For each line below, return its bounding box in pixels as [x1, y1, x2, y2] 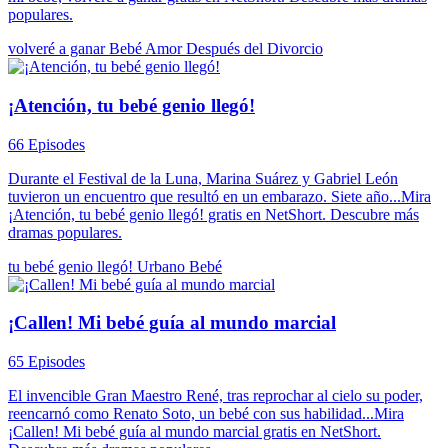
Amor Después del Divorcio [145, 40, 323, 58]
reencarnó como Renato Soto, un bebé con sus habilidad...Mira [8, 405, 404, 423]
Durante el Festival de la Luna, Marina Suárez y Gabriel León [8, 169, 398, 187]
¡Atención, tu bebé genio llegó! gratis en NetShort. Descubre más [8, 205, 419, 223]
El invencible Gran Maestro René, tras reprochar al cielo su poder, [8, 387, 423, 405]
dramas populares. [8, 223, 122, 241]
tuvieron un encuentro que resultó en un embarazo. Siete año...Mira [8, 187, 431, 205]
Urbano [137, 257, 189, 275]
